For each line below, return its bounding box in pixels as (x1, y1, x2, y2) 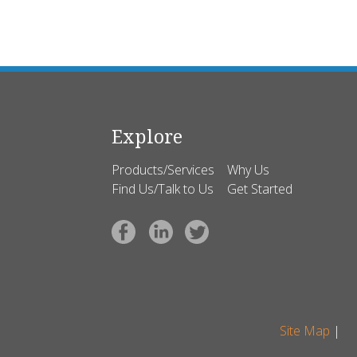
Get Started (226, 180, 292, 198)
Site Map (279, 322, 330, 340)
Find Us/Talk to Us (111, 180, 214, 198)
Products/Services (111, 161, 214, 179)
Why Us (226, 161, 269, 179)
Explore (111, 124, 182, 150)
